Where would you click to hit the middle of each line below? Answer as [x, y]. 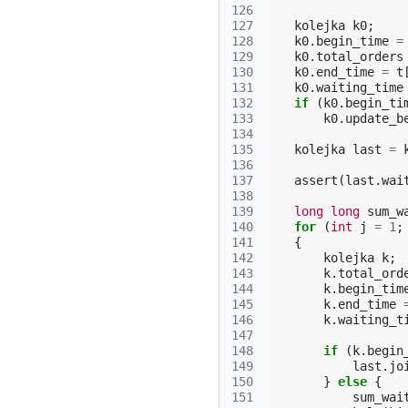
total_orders [360, 56]
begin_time [352, 41]
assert [316, 180]
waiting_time [360, 87]
